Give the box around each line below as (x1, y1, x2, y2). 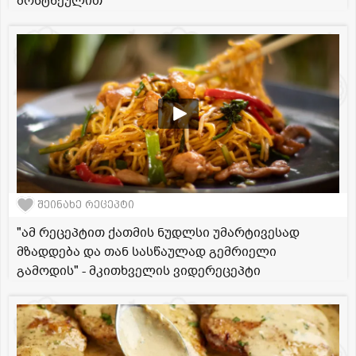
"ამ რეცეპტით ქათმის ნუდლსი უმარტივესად (17, 223, 300, 242)
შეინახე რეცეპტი (37, 199, 134, 211)
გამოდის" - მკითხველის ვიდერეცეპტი (17, 261, 261, 280)
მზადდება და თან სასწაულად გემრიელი (17, 242, 277, 261)
